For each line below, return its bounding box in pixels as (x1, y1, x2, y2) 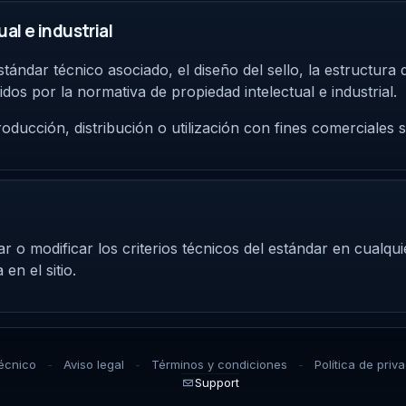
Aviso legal (63, 357, 124, 372)
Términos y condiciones (150, 357, 287, 372)
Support (195, 375, 239, 390)
